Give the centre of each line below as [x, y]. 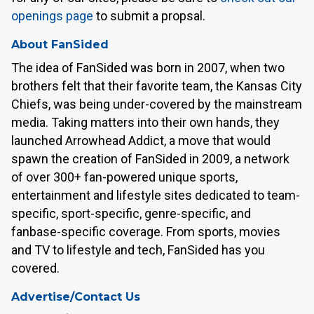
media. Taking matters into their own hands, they [145, 122]
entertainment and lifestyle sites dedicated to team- [156, 195]
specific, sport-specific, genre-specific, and [131, 213]
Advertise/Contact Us [76, 297]
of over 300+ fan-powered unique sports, [124, 177]
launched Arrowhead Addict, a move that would [141, 141]
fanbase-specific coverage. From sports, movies [146, 232]
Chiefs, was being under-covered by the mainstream [157, 104]
